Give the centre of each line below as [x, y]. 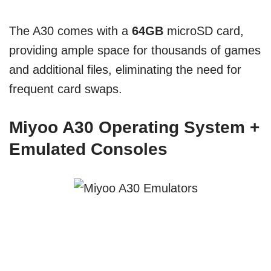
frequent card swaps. [66, 89]
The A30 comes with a [70, 31]
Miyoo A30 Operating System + [134, 128]
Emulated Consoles [88, 149]
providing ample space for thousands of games [135, 51]
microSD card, [204, 31]
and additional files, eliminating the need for [125, 70]
